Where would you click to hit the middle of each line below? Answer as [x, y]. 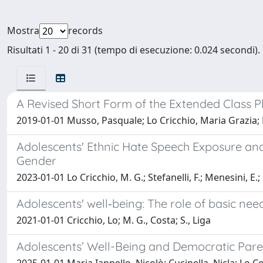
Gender [36, 161]
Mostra [23, 31]
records [85, 31]
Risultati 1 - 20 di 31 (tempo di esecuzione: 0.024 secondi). [134, 50]
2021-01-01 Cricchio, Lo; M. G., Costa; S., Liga [114, 220]
